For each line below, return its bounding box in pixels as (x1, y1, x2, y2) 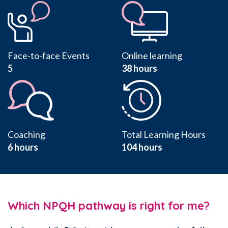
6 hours (8, 141, 38, 153)
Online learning (122, 49, 182, 61)
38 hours (122, 62, 157, 74)
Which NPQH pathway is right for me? (8, 198, 210, 213)
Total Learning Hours (122, 128, 206, 140)
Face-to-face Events (8, 49, 90, 61)
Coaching (8, 128, 45, 140)
